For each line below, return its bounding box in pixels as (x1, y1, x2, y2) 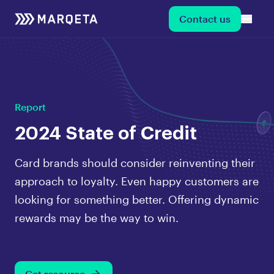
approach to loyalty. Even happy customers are (15, 174, 259, 188)
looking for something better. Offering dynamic (15, 193, 259, 206)
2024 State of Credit (15, 119, 197, 144)
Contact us (179, 12, 231, 24)
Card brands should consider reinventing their (15, 156, 255, 169)
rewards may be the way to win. (15, 211, 179, 224)
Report (15, 101, 46, 113)
